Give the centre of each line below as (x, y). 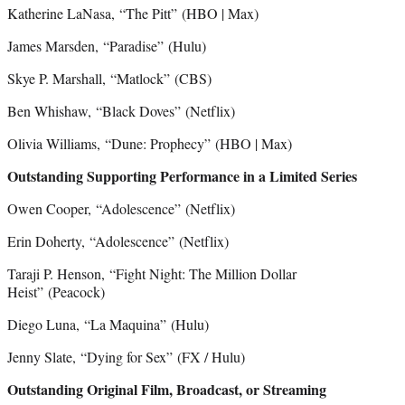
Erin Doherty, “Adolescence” (91, 240)
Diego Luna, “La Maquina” (87, 324)
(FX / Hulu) (211, 356)
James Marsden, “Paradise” (85, 45)
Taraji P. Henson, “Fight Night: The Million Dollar (152, 273)
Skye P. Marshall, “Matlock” (89, 78)
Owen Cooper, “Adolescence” (94, 208)
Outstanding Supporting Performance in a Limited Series (182, 175)
